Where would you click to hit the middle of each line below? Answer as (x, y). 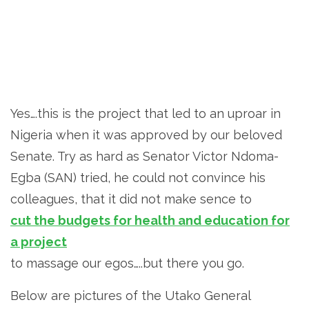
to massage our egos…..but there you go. (127, 263)
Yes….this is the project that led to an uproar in (146, 113)
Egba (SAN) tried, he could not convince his (138, 177)
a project (39, 241)
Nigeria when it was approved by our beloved (146, 134)
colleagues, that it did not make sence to (131, 199)
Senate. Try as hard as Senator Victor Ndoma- (144, 156)
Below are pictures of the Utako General (130, 295)
